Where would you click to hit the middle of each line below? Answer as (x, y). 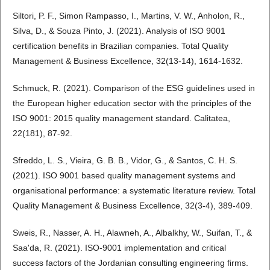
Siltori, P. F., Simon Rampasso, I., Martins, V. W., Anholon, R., (129, 16)
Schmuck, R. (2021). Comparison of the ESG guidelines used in (134, 88)
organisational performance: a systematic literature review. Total (134, 191)
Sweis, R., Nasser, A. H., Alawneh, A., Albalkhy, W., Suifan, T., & (132, 233)
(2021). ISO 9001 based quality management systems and (124, 176)
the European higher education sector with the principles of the (132, 103)
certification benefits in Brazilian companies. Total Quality (121, 46)
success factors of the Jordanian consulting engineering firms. (130, 263)
